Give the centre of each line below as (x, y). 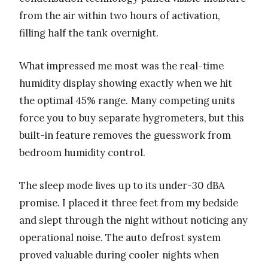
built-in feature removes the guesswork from (125, 135)
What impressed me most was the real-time (121, 66)
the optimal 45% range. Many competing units (127, 101)
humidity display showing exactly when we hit (126, 83)
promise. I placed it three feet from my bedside (129, 203)
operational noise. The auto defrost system (120, 238)
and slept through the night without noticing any (134, 220)
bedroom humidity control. (83, 153)
